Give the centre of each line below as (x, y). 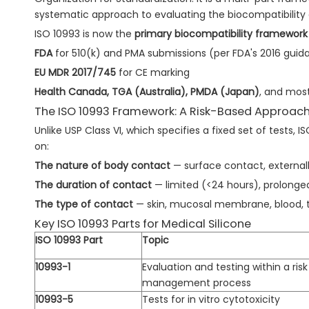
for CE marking (153, 73)
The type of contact (84, 205)
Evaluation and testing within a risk (225, 267)
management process (197, 283)
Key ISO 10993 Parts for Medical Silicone (143, 224)
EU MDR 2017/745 (75, 73)
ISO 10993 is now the (84, 34)
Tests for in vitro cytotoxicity (211, 300)
